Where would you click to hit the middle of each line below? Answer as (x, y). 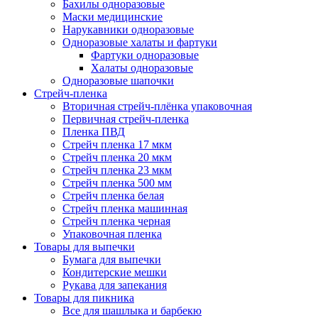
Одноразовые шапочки (118, 81)
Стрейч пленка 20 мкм (117, 158)
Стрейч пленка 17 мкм (117, 145)
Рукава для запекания (115, 285)
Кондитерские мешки (115, 273)
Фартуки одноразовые (145, 55)
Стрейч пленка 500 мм (117, 183)
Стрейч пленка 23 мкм (117, 170)
